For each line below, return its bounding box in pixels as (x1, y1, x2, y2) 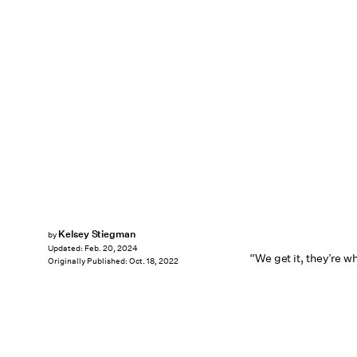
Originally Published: (48, 256, 129, 267)
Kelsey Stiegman (57, 227, 136, 241)
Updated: (48, 243, 84, 254)
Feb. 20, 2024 (84, 243, 138, 254)
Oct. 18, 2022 (129, 256, 178, 267)
